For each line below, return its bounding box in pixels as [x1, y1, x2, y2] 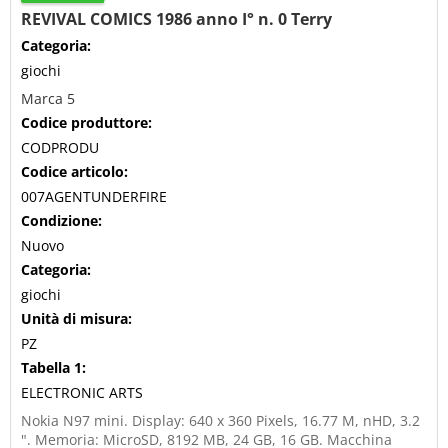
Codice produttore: [21, 113, 152, 132]
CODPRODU [21, 138, 99, 157]
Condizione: [21, 211, 102, 230]
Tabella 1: [21, 358, 86, 377]
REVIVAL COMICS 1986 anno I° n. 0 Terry [21, 8, 332, 30]
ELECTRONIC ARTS [21, 383, 143, 402]
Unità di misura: [21, 309, 132, 328]
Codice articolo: [21, 162, 128, 181]
